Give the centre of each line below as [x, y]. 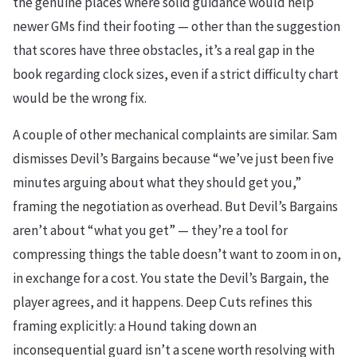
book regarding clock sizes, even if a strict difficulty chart [176, 75]
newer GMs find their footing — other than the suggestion [177, 27]
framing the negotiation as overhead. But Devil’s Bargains [175, 207]
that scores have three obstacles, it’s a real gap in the [164, 51]
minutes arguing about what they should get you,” [157, 183]
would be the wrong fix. [80, 98]
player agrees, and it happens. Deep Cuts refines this [163, 302]
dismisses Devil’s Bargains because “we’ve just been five [173, 159]
